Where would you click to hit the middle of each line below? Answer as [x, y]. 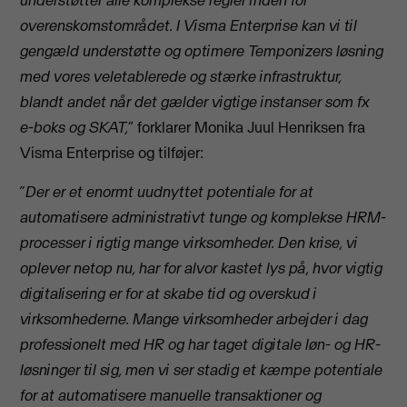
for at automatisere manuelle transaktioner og [171, 395]
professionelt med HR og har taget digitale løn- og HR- [201, 344]
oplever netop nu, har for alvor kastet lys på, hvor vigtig [202, 268]
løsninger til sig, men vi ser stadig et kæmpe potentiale [202, 369]
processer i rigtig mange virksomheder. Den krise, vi [189, 242]
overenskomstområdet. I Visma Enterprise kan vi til [189, 26]
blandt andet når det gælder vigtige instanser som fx [195, 102]
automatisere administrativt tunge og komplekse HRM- [203, 217]
